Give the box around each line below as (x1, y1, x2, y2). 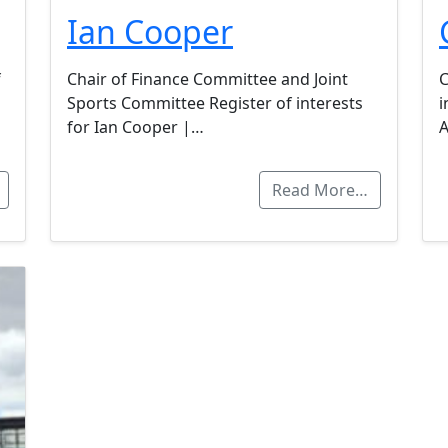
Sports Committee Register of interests (67, 91, 363, 114)
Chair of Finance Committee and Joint (67, 67, 348, 90)
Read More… (272, 178, 368, 201)
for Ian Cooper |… (67, 115, 204, 138)
